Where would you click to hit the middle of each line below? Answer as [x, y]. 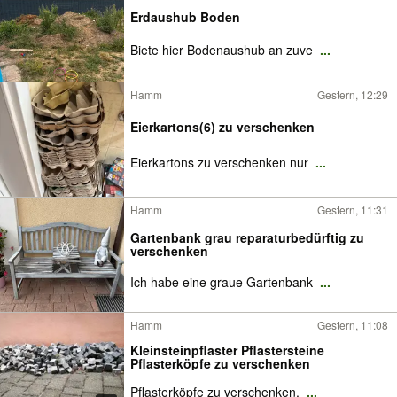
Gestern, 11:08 [353, 325]
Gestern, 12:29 [353, 94]
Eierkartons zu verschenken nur [221, 162]
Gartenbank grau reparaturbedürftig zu [247, 237]
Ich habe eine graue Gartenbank [223, 282]
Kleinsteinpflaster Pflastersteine [227, 350]
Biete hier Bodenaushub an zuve [223, 50]
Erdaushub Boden [185, 17]
